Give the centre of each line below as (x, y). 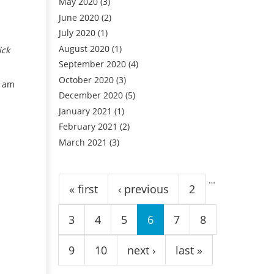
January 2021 (85, 111)
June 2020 (79, 17)
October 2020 (86, 80)
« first (83, 189)
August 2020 (84, 48)
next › (141, 250)
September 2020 (92, 64)
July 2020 (77, 33)
